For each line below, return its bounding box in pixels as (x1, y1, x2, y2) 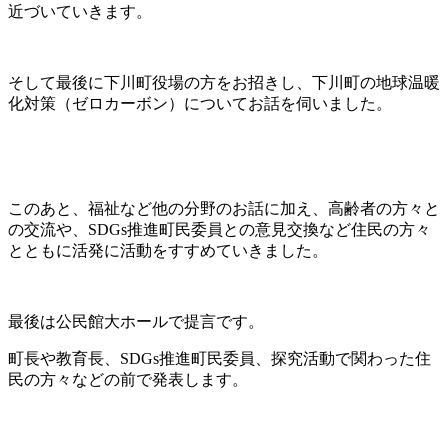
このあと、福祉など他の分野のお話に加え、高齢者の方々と (8, 200, 440, 218)
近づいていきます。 (8, 3, 152, 21)
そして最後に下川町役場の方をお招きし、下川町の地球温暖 (8, 74, 440, 92)
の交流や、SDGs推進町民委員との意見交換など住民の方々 (8, 221, 431, 239)
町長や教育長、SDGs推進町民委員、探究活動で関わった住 (8, 350, 431, 368)
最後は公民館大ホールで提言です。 (8, 313, 264, 331)
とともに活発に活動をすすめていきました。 (8, 242, 328, 260)
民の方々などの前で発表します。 (8, 371, 248, 389)
